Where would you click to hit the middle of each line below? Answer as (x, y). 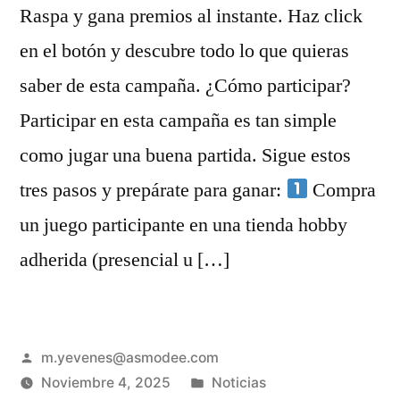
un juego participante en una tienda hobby (183, 225)
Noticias (238, 382)
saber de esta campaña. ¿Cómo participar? (185, 85)
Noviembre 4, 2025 (105, 382)
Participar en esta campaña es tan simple (178, 120)
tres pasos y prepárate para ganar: (153, 190)
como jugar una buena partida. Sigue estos (185, 155)
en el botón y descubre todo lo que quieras (184, 50)
